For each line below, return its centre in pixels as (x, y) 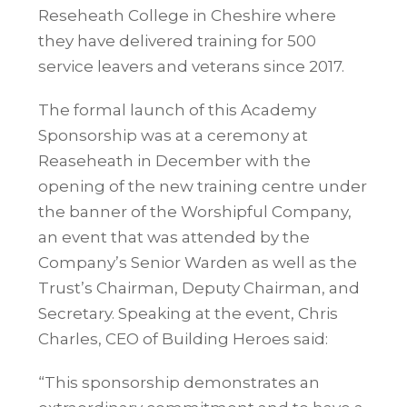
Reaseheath (86, 160)
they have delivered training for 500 (178, 40)
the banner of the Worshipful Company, (195, 211)
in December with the (223, 160)
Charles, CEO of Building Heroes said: (184, 338)
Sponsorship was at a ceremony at (174, 135)
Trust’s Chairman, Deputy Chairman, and (199, 288)
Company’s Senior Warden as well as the (198, 262)
